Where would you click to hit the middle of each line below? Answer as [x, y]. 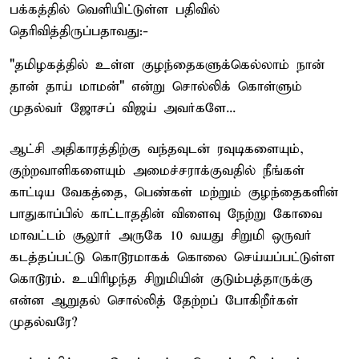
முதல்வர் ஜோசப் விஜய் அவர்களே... [123, 108]
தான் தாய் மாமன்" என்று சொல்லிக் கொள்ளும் [156, 87]
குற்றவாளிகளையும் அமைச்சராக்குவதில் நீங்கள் [157, 171]
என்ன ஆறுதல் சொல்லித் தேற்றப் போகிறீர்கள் [154, 301]
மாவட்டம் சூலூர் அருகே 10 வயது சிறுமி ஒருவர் [161, 236]
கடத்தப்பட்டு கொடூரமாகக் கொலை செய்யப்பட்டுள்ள [172, 257]
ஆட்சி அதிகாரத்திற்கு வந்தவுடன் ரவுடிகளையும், [157, 149]
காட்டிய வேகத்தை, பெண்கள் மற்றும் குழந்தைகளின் [174, 192]
